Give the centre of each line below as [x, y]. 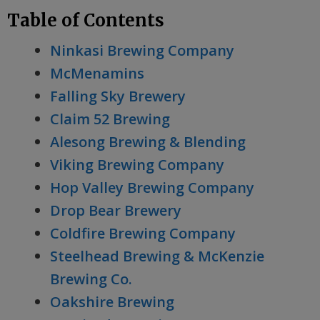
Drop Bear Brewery [116, 210]
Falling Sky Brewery [118, 96]
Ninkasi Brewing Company [142, 50]
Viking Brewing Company [137, 165]
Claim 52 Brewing [110, 119]
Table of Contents [86, 20]
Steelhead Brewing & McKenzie [157, 256]
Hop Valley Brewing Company [152, 187]
